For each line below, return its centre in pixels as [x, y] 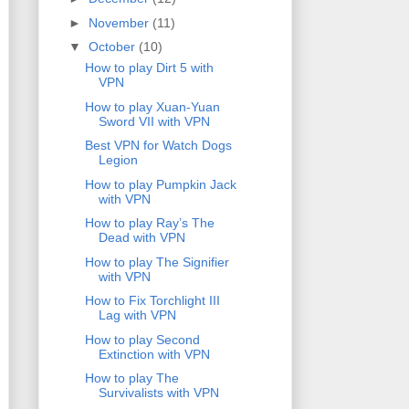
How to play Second [142, 339]
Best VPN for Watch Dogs [158, 146]
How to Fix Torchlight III [152, 301]
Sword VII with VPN [154, 121]
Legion [118, 160]
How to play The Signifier [157, 262]
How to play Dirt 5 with [149, 68]
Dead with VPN [142, 238]
